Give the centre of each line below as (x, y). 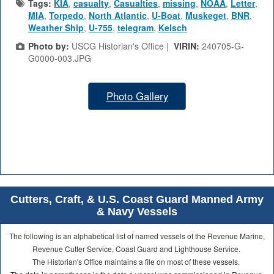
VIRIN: (188, 46)
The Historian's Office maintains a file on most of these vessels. (137, 262)
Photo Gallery (137, 96)
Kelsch (173, 28)
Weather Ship (56, 28)
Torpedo (66, 16)
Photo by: (49, 46)
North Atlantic (118, 16)
